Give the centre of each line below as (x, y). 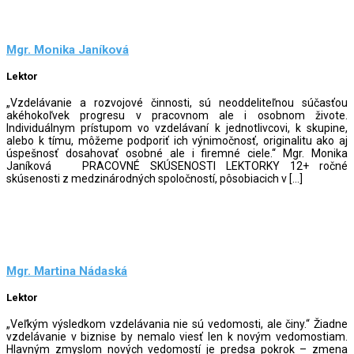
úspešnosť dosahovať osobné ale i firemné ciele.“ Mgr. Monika (177, 153)
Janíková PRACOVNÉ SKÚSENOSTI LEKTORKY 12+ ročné (177, 166)
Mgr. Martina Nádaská (67, 271)
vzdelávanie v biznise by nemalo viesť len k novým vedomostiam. (177, 336)
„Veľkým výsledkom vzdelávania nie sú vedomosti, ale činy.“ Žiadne (177, 324)
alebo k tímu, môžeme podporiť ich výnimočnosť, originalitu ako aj (177, 140)
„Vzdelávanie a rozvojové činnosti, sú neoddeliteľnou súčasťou (177, 102)
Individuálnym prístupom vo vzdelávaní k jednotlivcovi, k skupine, (177, 128)
